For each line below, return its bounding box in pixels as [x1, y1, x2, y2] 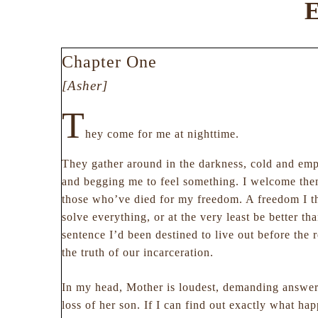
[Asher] [62, 78, 109, 93]
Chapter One [62, 53, 158, 71]
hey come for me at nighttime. [85, 128, 240, 140]
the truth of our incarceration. [62, 246, 214, 258]
